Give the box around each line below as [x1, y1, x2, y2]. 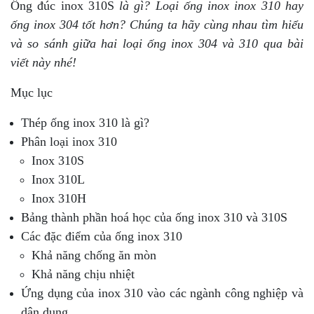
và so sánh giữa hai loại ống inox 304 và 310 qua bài [11, 36, 303, 50]
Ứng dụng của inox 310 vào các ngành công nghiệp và [21, 285, 303, 300]
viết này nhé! [11, 55, 76, 69]
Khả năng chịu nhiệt [32, 266, 135, 281]
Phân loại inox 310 [21, 134, 117, 149]
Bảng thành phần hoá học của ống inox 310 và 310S [21, 210, 287, 224]
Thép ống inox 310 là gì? [21, 115, 149, 130]
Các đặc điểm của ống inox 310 [21, 228, 182, 243]
